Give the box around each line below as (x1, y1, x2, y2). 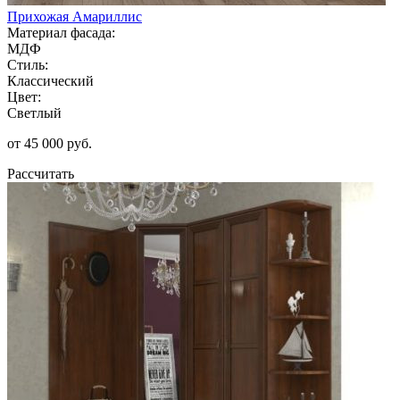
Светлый (7, 104, 62, 121)
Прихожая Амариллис (7, 8, 142, 24)
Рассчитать (7, 165, 74, 181)
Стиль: (7, 56, 48, 72)
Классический (7, 72, 94, 88)
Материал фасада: (7, 24, 115, 40)
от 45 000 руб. (7, 135, 92, 151)
